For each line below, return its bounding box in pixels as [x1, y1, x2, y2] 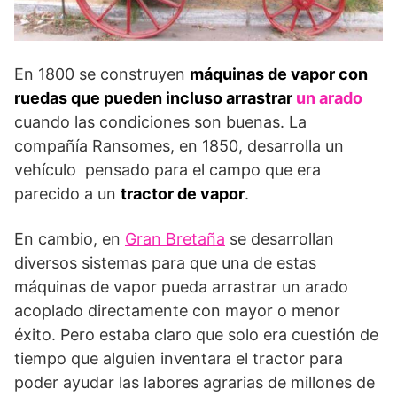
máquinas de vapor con [190, 64, 368, 83]
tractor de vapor [121, 183, 245, 203]
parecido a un [14, 183, 121, 203]
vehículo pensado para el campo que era [14, 160, 321, 179]
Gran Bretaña [125, 229, 225, 248]
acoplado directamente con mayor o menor [14, 300, 340, 320]
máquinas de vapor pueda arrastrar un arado [14, 276, 348, 296]
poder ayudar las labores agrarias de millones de [14, 372, 375, 392]
